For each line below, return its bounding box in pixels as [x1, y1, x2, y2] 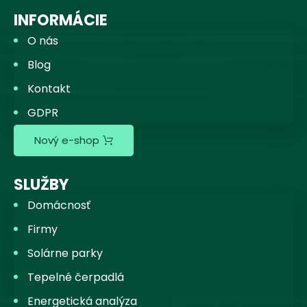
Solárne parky [27, 245, 103, 261]
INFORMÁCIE [14, 9, 108, 31]
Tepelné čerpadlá [27, 269, 124, 285]
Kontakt [27, 80, 71, 97]
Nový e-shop [34, 133, 99, 148]
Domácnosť [27, 197, 90, 213]
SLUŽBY [14, 173, 69, 195]
